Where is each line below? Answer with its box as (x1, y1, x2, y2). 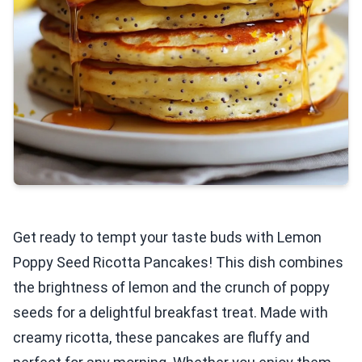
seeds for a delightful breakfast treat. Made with (13, 304, 328, 321)
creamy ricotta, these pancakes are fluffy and (13, 329, 309, 346)
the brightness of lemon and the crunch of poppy (13, 279, 330, 296)
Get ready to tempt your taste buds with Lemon (13, 229, 322, 246)
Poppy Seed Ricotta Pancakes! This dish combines (13, 254, 343, 271)
